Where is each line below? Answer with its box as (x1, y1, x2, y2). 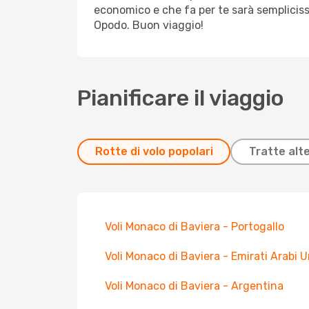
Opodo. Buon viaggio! (94, 19, 203, 32)
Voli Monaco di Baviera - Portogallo (105, 220, 284, 233)
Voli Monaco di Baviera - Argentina (105, 279, 283, 292)
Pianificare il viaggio (77, 85, 284, 111)
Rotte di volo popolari (94, 145, 213, 158)
